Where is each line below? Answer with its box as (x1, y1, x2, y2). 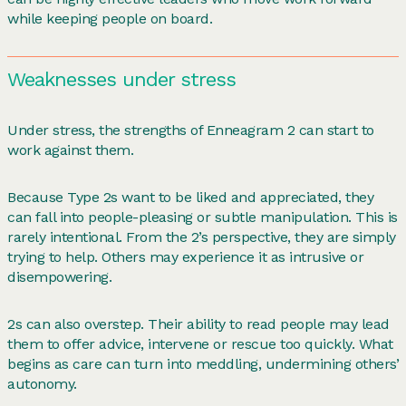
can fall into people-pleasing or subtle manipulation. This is (7, 208, 398, 226)
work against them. (7, 140, 133, 159)
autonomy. (7, 374, 77, 392)
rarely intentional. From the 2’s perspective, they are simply (7, 227, 396, 246)
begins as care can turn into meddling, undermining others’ (7, 354, 399, 372)
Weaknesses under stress (7, 67, 236, 91)
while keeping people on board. (7, 9, 212, 27)
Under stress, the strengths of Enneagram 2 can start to (7, 121, 374, 139)
